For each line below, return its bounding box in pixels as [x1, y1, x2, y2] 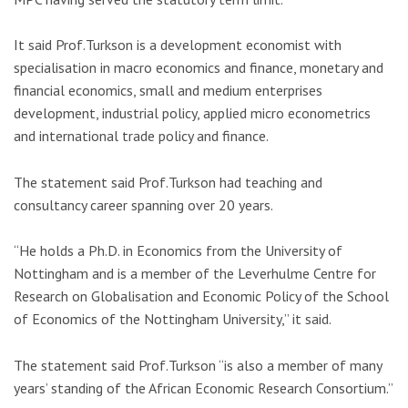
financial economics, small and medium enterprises [14, 81, 322, 100]
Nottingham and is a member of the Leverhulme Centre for [14, 264, 376, 283]
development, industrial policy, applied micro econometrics [14, 104, 371, 123]
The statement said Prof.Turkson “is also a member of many [14, 356, 382, 374]
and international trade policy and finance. [14, 127, 269, 146]
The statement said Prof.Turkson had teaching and [14, 172, 322, 191]
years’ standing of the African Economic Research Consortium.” [14, 379, 393, 397]
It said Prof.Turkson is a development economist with [14, 36, 342, 55]
